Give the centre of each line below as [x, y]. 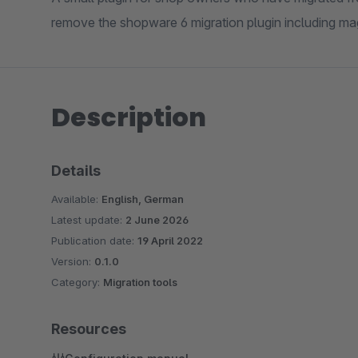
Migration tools [140, 282]
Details [76, 171]
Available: [76, 199]
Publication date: [94, 241]
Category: [77, 282]
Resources [89, 329]
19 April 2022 [170, 241]
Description [129, 117]
